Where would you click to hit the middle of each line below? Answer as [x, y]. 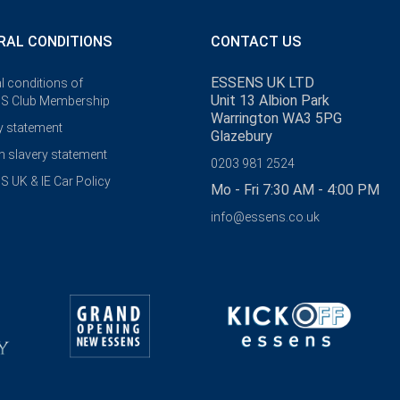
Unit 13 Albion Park [270, 101]
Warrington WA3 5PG [276, 119]
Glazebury [242, 137]
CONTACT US [256, 42]
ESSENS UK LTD [262, 83]
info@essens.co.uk [265, 217]
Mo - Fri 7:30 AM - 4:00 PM [295, 190]
